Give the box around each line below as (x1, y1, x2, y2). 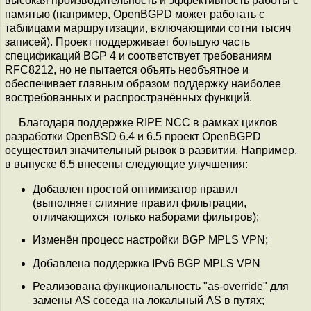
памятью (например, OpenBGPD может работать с (5, 8, 264, 20)
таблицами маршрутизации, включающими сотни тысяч (5, 22, 291, 34)
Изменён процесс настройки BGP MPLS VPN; (33, 234, 268, 246)
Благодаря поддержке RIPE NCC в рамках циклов (19, 117, 278, 128)
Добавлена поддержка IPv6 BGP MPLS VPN (33, 257, 260, 269)
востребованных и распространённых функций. (5, 92, 252, 103)
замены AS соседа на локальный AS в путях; (33, 294, 264, 306)
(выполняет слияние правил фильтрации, (33, 197, 246, 209)
